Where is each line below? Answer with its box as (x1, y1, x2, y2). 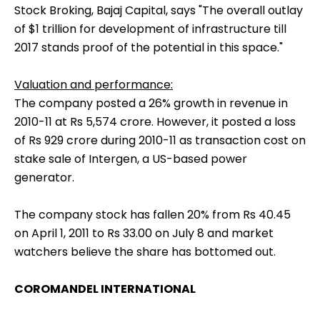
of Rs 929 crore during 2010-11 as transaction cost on (14, 132, 306, 149)
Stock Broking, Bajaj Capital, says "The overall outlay (14, 2, 303, 19)
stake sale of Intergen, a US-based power (14, 151, 247, 168)
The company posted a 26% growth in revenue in (14, 95, 288, 112)
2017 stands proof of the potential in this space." (14, 39, 283, 56)
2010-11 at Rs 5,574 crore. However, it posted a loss (14, 114, 296, 131)
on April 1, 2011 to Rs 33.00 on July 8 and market (14, 225, 274, 242)
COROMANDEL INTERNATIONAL (14, 281, 196, 298)
